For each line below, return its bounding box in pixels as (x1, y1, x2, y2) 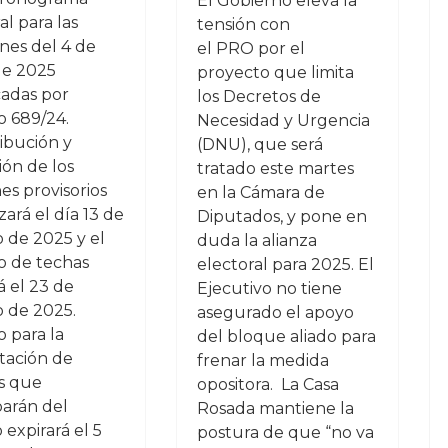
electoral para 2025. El (196, 255, 374, 274)
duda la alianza (196, 231, 317, 250)
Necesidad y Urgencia (196, 111, 370, 130)
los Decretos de (196, 87, 321, 106)
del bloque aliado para (196, 327, 376, 346)
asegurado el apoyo (196, 303, 354, 322)
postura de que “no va (196, 423, 374, 442)
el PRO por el (196, 39, 305, 58)
